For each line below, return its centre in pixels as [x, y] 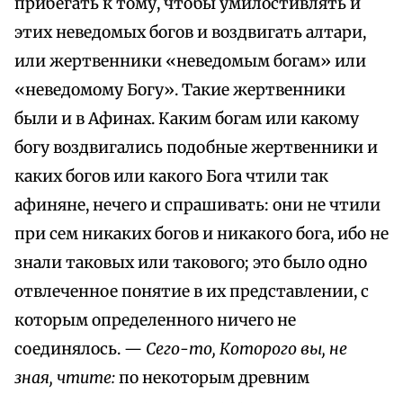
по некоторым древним [214, 378]
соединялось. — [80, 349]
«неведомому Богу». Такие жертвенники [180, 90]
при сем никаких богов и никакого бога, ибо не [201, 234]
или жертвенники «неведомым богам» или [190, 62]
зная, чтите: [67, 378]
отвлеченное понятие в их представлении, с [192, 292]
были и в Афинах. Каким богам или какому [187, 119]
